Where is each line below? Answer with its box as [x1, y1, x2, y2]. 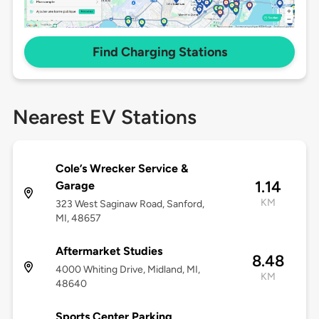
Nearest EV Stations [12, 105, 197, 130]
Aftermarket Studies [55, 244, 162, 258]
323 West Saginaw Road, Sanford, [55, 198, 204, 211]
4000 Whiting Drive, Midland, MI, [55, 263, 200, 276]
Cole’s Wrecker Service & [55, 162, 188, 176]
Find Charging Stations [92, 44, 227, 61]
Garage [55, 179, 95, 193]
